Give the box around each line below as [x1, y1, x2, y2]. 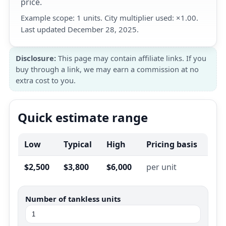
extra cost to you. [16, 75, 76, 85]
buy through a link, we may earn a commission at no [16, 64, 199, 74]
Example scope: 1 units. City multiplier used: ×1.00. [21, 13, 198, 23]
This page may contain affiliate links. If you [56, 53, 206, 63]
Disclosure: [16, 53, 56, 63]
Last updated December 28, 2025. [21, 24, 139, 34]
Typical [64, 139, 92, 150]
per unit [146, 161, 177, 173]
